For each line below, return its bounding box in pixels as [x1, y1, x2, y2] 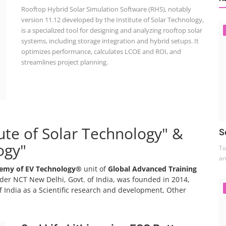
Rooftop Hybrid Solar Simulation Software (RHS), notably [21, 5, 191, 14]
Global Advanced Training [108, 164, 197, 174]
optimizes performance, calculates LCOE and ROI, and [21, 47, 181, 56]
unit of [82, 164, 108, 174]
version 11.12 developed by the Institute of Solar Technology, [21, 15, 204, 24]
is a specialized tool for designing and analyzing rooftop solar [21, 26, 202, 35]
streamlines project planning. [21, 58, 108, 67]
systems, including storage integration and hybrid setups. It [21, 36, 199, 45]
